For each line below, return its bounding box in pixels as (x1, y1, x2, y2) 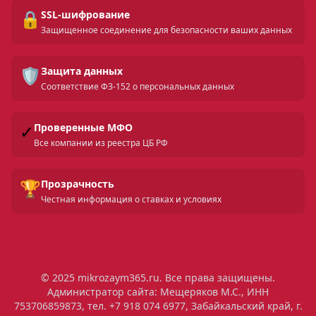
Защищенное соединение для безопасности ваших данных (41, 24, 292, 36)
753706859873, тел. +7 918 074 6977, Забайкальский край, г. (13, 299, 303, 312)
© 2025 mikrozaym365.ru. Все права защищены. (41, 271, 275, 284)
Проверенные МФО (34, 121, 133, 134)
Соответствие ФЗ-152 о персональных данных (41, 80, 234, 92)
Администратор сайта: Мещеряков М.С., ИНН (47, 285, 269, 298)
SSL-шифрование (41, 8, 130, 21)
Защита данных (41, 64, 123, 78)
